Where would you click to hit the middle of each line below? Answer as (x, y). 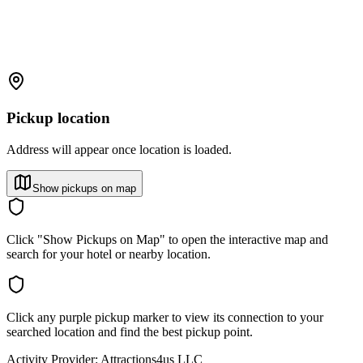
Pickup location (58, 118)
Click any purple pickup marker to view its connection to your (165, 317)
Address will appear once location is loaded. (119, 149)
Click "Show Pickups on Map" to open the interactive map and (167, 239)
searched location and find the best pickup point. (130, 331)
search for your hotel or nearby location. (109, 254)
